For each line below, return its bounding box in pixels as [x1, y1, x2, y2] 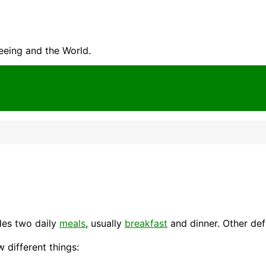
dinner [190, 217, 217, 230]
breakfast [125, 217, 167, 230]
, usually [85, 217, 125, 230]
